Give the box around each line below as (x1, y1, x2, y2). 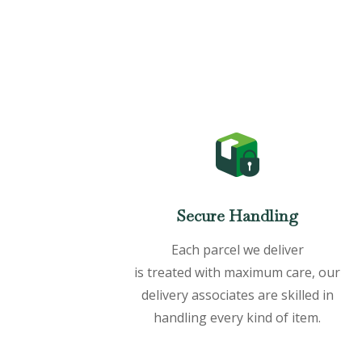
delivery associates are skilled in (141, 285, 334, 304)
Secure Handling (176, 204, 299, 226)
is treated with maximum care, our (134, 263, 341, 281)
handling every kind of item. (154, 308, 322, 326)
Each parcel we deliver (170, 240, 304, 259)
